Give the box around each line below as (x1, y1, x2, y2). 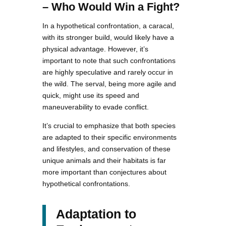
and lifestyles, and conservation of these (42, 144, 171, 153)
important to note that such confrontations (42, 56, 176, 65)
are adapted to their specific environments (42, 133, 177, 141)
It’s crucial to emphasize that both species (42, 121, 176, 130)
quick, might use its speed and (42, 91, 139, 99)
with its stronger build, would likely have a (42, 33, 174, 41)
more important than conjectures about (42, 167, 166, 176)
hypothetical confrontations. (42, 179, 130, 188)
